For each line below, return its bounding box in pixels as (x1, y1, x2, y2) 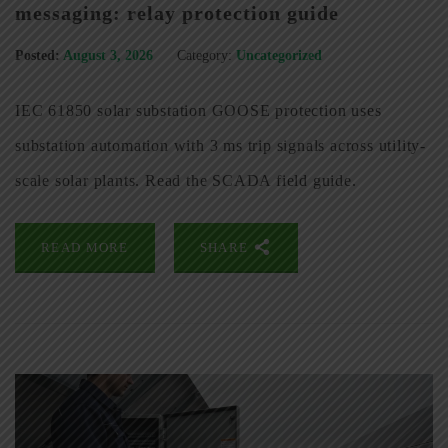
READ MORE (41, 240, 129, 256)
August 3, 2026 (63, 48, 157, 64)
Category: (177, 48, 232, 64)
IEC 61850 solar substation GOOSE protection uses (15, 102, 382, 120)
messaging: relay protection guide (15, 2, 339, 25)
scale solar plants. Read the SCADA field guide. (15, 172, 357, 190)
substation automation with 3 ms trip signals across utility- (15, 137, 426, 155)
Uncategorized (236, 48, 322, 64)
